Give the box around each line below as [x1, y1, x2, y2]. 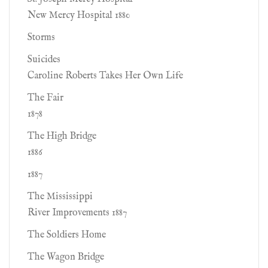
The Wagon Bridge [28, 251, 104, 263]
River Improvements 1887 [28, 207, 127, 219]
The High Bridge [28, 130, 96, 142]
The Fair [28, 92, 63, 104]
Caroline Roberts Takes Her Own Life [28, 70, 183, 82]
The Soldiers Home [28, 229, 106, 241]
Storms [28, 32, 55, 44]
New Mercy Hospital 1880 [28, 10, 130, 22]
